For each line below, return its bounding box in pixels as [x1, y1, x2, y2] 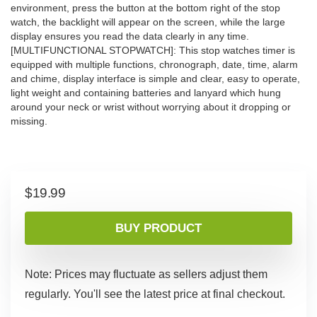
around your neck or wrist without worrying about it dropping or [11, 101, 291, 113]
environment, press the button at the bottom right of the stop [11, 2, 280, 14]
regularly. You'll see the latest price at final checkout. [25, 288, 285, 301]
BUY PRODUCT [115, 221, 202, 236]
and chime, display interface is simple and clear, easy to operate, [11, 73, 300, 85]
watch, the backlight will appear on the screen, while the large [11, 16, 285, 28]
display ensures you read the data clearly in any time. [11, 30, 249, 42]
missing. [11, 115, 47, 127]
